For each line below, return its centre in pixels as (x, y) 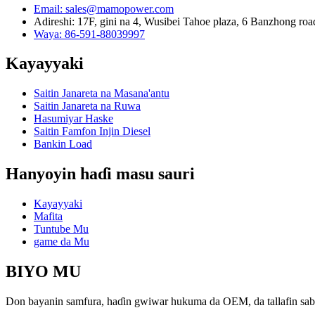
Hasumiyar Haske (73, 119)
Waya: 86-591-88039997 (89, 34)
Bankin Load (63, 144)
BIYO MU (43, 272)
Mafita (48, 217)
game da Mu (62, 242)
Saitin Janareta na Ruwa (87, 106)
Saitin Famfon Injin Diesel (92, 131)
